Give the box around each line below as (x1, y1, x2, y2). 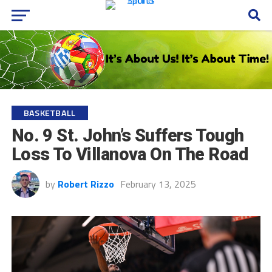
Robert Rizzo (57, 176, 114, 191)
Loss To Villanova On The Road (11, 143, 248, 165)
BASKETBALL (23, 106, 76, 120)
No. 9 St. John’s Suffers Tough (11, 124, 244, 146)
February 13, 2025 (120, 176, 196, 191)
